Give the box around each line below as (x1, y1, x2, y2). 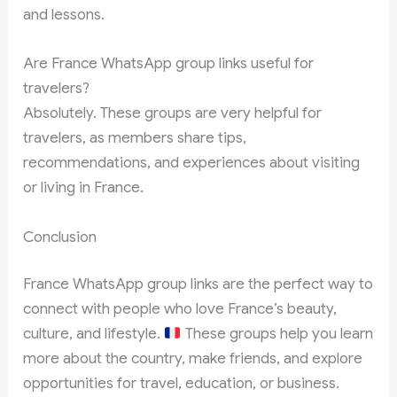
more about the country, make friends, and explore (23, 349, 363, 368)
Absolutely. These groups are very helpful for (23, 104, 323, 123)
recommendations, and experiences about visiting (23, 153, 361, 173)
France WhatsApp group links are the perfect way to (23, 275, 374, 293)
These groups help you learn (181, 324, 373, 343)
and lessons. (23, 5, 105, 25)
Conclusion (23, 227, 97, 246)
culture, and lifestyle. (23, 324, 165, 343)
